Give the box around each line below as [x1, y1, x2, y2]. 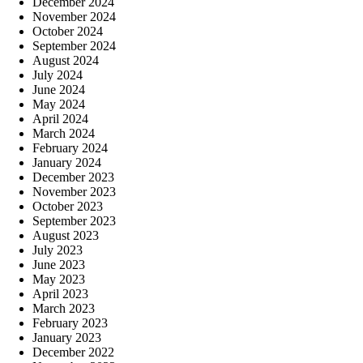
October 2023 [32, 199, 103, 213]
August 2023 [32, 228, 99, 242]
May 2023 [32, 271, 85, 286]
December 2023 [32, 169, 114, 184]
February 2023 [32, 315, 108, 330]
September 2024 [32, 38, 116, 53]
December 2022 [32, 344, 114, 359]
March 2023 [32, 301, 95, 315]
